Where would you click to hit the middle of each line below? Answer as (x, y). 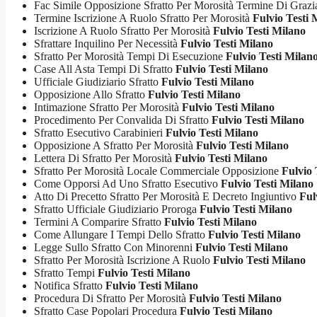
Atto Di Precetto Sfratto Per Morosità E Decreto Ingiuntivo (167, 196)
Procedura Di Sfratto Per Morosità (111, 298)
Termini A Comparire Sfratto (99, 222)
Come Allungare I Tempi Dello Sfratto (121, 235)
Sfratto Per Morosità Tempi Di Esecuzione (130, 56)
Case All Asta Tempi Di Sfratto (105, 69)
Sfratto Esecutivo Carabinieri (100, 133)
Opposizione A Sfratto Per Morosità (115, 145)
